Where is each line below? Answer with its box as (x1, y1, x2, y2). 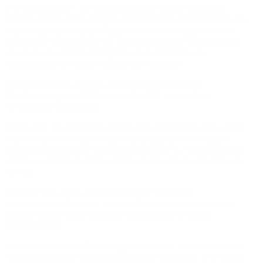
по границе (6, 100, 56, 113)
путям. (6, 166, 33, 178)
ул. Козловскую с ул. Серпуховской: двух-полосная (6, 2, 227, 14)
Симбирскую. (6, 220, 63, 232)
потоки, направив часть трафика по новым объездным (6, 154, 244, 167)
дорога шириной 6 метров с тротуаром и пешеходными (6, 13, 247, 25)
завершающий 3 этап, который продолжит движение (6, 197, 235, 210)
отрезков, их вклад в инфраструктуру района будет (6, 132, 227, 144)
